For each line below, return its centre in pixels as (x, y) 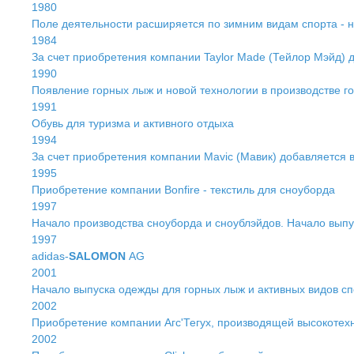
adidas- (50, 256)
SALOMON (99, 256)
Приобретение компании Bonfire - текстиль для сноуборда (183, 190)
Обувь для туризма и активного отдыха (133, 123)
